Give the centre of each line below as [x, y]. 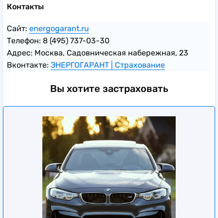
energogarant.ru [59, 28]
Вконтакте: [29, 65]
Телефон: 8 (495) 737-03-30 [58, 40]
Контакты [25, 6]
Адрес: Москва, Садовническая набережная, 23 [98, 53]
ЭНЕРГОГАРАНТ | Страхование [108, 65]
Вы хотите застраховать [109, 88]
